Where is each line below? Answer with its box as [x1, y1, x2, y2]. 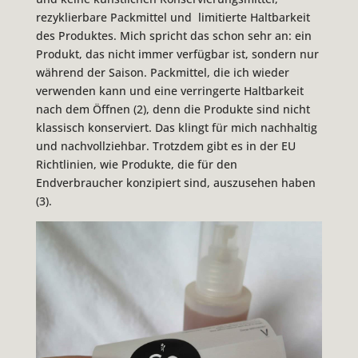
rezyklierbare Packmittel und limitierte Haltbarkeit [35, 9, 310, 25]
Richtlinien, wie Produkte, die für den [35, 156, 237, 172]
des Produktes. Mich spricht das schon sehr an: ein [35, 27, 312, 43]
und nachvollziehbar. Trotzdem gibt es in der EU [35, 137, 296, 153]
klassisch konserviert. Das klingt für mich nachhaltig [35, 119, 317, 135]
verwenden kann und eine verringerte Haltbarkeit [35, 82, 304, 98]
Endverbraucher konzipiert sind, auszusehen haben [35, 174, 316, 190]
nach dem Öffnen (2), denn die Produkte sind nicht [35, 101, 310, 117]
